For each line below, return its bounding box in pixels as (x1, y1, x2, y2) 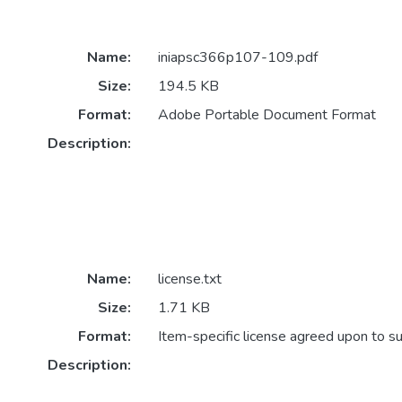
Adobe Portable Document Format (157, 105, 376, 126)
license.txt (157, 269, 222, 290)
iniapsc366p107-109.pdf (157, 48, 318, 68)
